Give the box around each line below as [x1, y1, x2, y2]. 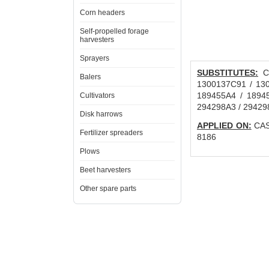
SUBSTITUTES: [197, 68, 258, 77]
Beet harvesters [80, 166, 131, 174]
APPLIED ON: [197, 121, 252, 130]
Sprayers [80, 54, 109, 62]
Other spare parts [80, 184, 136, 193]
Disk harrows [80, 110, 122, 118]
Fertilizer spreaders [80, 128, 143, 137]
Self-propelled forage [80, 27, 149, 35]
